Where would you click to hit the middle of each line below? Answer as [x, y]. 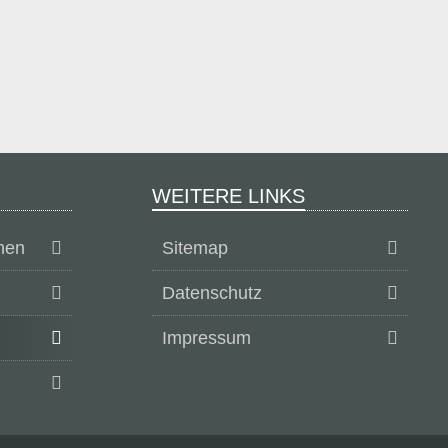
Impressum [206, 338]
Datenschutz [212, 293]
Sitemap [195, 248]
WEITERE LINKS [228, 196]
